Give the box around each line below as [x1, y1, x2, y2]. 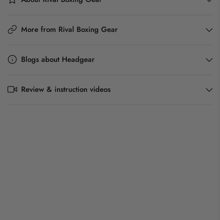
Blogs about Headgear [21, 54, 95, 65]
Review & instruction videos [21, 83, 110, 95]
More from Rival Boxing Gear [21, 24, 118, 35]
